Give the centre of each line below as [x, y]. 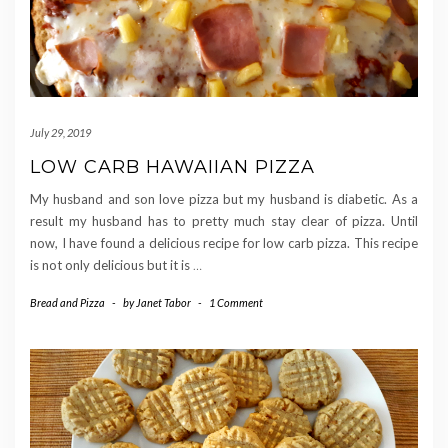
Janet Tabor [163, 303]
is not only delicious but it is [111, 265]
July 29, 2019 [60, 133]
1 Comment [236, 303]
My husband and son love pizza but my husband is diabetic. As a [224, 199]
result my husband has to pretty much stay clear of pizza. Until [224, 221]
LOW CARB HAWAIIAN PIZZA [172, 167]
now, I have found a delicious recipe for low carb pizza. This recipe [224, 243]
